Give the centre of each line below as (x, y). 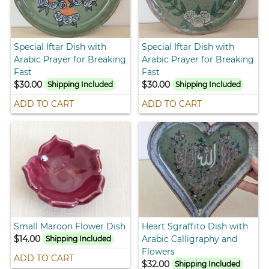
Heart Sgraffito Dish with (195, 226)
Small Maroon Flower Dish (70, 226)
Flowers (158, 251)
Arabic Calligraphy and (189, 239)
